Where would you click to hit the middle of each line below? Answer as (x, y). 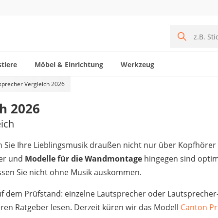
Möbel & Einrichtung (69, 64)
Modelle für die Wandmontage (83, 159)
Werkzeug (137, 64)
